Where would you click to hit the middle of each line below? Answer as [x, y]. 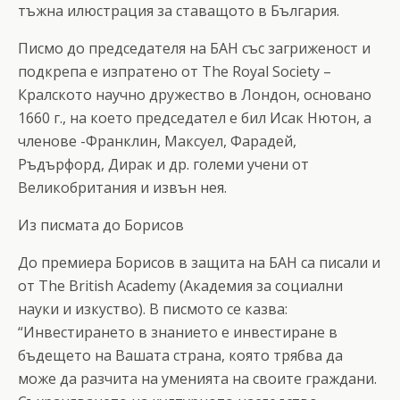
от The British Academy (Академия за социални [180, 285]
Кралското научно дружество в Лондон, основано [195, 94]
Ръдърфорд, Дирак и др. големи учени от [163, 164]
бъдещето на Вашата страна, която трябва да [180, 355]
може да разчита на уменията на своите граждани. [197, 378]
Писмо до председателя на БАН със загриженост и [194, 48]
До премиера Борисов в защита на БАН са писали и [199, 262]
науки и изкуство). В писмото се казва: [153, 308]
